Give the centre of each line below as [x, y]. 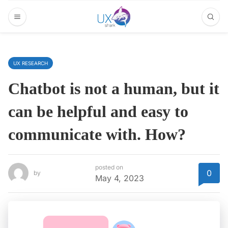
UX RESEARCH [31, 63]
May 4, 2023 [120, 178]
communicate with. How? [97, 134]
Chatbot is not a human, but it [114, 89]
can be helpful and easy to [98, 111]
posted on [109, 167]
